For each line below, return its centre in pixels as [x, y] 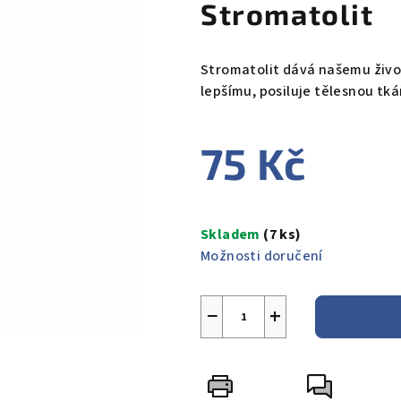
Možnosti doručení [262, 256]
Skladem [232, 235]
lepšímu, [230, 92]
